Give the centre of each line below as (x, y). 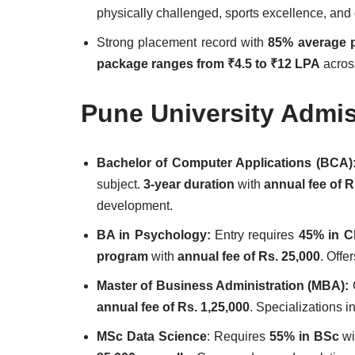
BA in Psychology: (154, 235)
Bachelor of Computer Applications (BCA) (225, 163)
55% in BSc (304, 336)
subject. (120, 184)
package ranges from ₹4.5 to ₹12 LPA (208, 64)
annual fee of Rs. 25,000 (249, 256)
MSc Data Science (152, 336)
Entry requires (254, 235)
